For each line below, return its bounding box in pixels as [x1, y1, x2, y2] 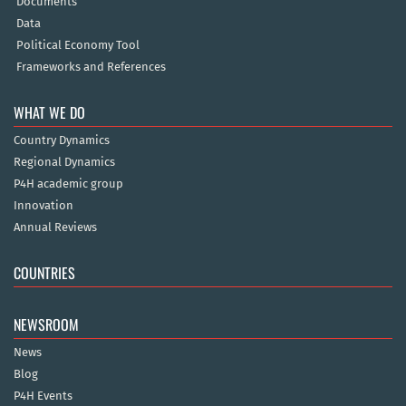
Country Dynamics [14, 133, 110, 148]
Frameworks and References [16, 60, 166, 74]
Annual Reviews [14, 220, 97, 235]
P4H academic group [14, 177, 123, 191]
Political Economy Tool [16, 38, 140, 53]
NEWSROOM [14, 314, 79, 336]
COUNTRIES [14, 262, 75, 285]
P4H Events [14, 389, 72, 403]
